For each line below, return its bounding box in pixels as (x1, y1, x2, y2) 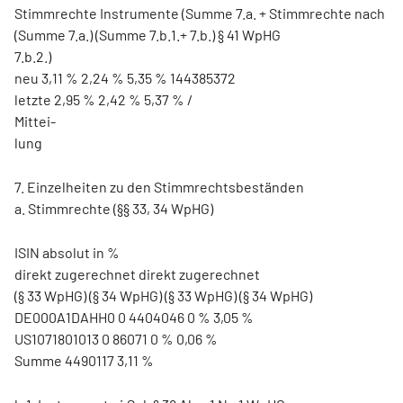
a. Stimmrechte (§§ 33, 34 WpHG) (14, 200, 213, 217)
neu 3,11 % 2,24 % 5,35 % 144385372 (14, 69, 236, 86)
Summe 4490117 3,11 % (14, 352, 154, 369)
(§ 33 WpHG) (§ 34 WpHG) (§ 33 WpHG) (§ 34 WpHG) (14, 287, 312, 304)
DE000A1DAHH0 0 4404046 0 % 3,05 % (14, 309, 254, 326)
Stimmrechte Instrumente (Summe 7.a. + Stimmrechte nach (14, 4, 385, 22)
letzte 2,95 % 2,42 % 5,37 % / (14, 91, 193, 108)
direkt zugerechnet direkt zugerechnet (14, 265, 260, 282)
